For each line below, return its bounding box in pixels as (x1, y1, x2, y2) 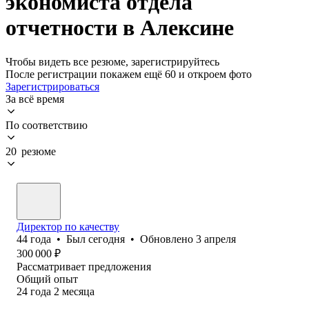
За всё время (6, 92, 64, 105)
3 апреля (196, 232, 236, 245)
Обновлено (140, 232, 196, 245)
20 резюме (6, 145, 56, 157)
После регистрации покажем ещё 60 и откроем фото (6, 68, 252, 80)
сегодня (88, 232, 125, 245)
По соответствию (6, 119, 88, 131)
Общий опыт (17, 272, 78, 285)
